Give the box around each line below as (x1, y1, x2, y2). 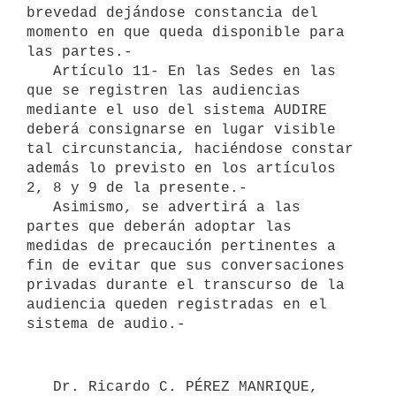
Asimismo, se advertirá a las (27, 199, 53, 216)
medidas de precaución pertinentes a (27, 238, 336, 255)
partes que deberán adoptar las (27, 218, 292, 235)
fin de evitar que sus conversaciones (27, 257, 345, 274)
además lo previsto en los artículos (27, 160, 336, 177)
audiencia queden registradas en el (27, 296, 327, 313)
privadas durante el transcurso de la (27, 277, 345, 293)
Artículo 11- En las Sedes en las (27, 63, 53, 80)
